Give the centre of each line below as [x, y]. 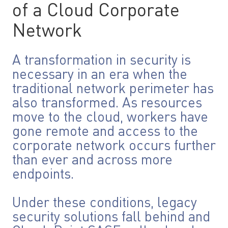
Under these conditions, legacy [105, 203]
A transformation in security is [102, 61]
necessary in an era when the [100, 75]
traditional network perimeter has [113, 89]
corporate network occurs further [114, 146]
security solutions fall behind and [111, 218]
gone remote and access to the [105, 132]
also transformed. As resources [107, 104]
